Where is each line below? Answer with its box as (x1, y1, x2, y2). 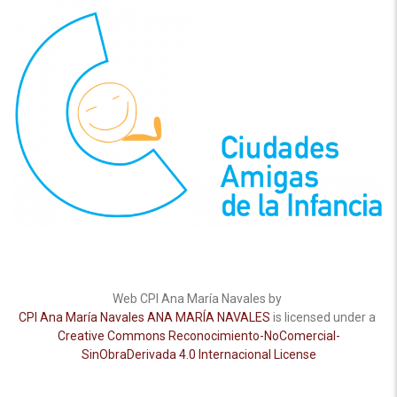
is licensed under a (270, 309, 378, 324)
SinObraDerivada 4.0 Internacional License (81, 346, 316, 362)
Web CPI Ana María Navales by (113, 291, 284, 306)
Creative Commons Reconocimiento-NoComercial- (57, 328, 340, 343)
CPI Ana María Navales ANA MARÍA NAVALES (19, 309, 270, 324)
